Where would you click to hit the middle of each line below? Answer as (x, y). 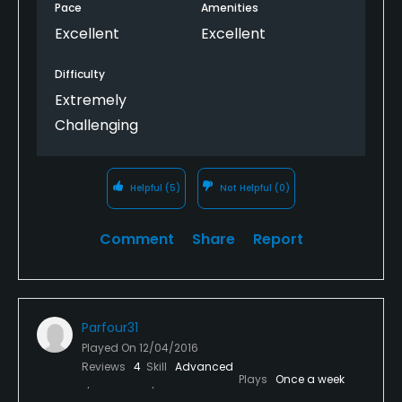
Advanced (204, 366)
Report (278, 239)
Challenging (96, 125)
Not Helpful (246, 188)
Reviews (105, 366)
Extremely (91, 100)
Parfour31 (110, 327)
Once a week (310, 379)
